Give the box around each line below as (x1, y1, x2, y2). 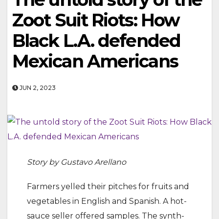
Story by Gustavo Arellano (27, 157, 128, 167)
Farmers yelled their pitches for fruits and (27, 182, 189, 191)
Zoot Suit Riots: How (12, 9, 180, 31)
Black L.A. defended (12, 30, 180, 51)
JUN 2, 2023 (18, 84, 56, 91)
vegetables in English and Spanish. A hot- (27, 197, 187, 206)
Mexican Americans (12, 50, 182, 72)
